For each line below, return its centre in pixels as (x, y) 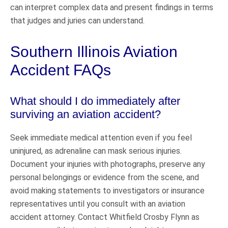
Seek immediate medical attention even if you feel (101, 137)
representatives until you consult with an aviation (98, 204)
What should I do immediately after (95, 101)
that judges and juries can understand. (77, 20)
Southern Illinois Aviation (94, 51)
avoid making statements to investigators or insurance (107, 190)
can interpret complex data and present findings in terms (112, 7)
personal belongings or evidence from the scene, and (105, 177)
